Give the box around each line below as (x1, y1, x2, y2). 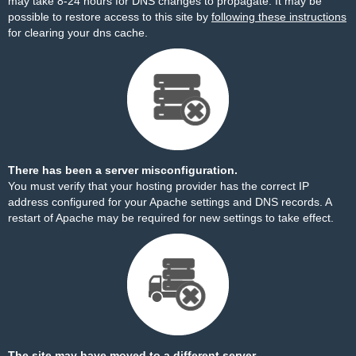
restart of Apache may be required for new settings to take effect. (8, 211, 334, 224)
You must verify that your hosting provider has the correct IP (8, 180, 309, 192)
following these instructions (211, 10, 346, 23)
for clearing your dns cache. (8, 26, 148, 39)
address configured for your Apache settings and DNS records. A (8, 195, 331, 208)
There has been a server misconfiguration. (8, 164, 238, 176)
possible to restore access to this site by (8, 10, 211, 23)
